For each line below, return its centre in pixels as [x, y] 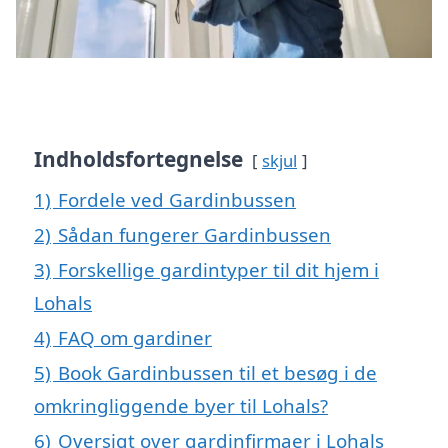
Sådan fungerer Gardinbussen [194, 234]
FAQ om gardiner [135, 337]
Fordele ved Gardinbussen [177, 199]
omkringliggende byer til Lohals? [181, 405]
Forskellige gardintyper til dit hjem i [218, 269]
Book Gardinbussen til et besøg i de [217, 372]
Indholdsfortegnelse [138, 158]
